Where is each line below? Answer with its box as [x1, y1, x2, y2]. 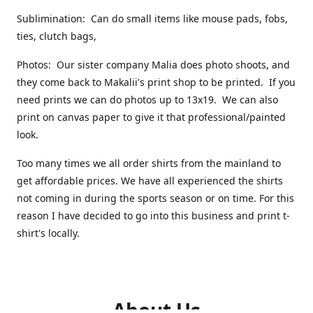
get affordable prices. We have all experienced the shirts [17, 173, 283, 187]
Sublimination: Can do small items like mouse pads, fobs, [17, 11, 288, 25]
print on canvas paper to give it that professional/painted [17, 110, 286, 124]
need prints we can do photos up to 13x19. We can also [17, 92, 278, 106]
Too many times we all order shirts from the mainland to [17, 156, 281, 170]
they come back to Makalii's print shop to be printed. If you [17, 75, 296, 89]
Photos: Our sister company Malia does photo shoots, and [17, 57, 290, 71]
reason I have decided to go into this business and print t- [17, 208, 290, 222]
